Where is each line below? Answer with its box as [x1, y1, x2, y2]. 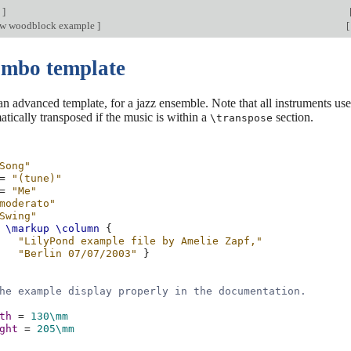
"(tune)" [12, 172, 63, 185]
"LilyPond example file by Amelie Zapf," [18, 235, 263, 248]
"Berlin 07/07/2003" [18, 248, 138, 260]
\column [56, 223, 100, 235]
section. [273, 110, 313, 124]
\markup [5, 223, 50, 235]
